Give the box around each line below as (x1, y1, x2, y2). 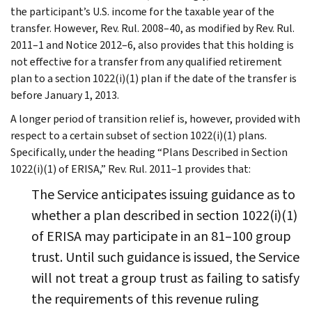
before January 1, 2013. (10, 87, 119, 102)
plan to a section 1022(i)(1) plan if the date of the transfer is (10, 70, 297, 86)
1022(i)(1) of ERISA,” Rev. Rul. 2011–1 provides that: (10, 161, 251, 176)
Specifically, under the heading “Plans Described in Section (10, 144, 288, 159)
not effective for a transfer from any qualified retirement (10, 54, 282, 69)
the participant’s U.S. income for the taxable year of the (10, 3, 274, 19)
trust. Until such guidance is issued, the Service (31, 247, 299, 267)
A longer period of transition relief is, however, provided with (10, 111, 300, 126)
